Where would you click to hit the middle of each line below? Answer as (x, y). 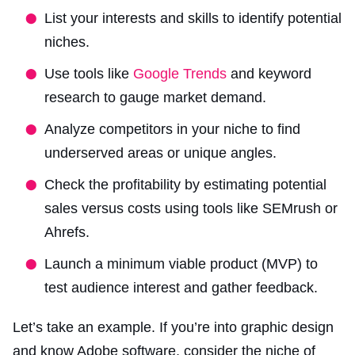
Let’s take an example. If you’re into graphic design (173, 327)
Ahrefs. (67, 232)
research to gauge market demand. (155, 97)
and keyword (269, 73)
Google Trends (180, 73)
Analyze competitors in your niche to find (172, 129)
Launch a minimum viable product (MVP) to (181, 263)
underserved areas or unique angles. (160, 153)
